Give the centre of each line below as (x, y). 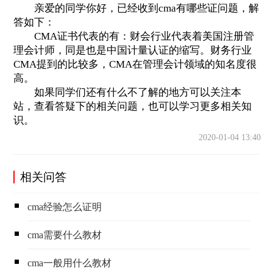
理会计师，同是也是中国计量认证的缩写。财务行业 (132, 50)
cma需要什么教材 (65, 235)
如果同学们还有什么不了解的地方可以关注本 (127, 92)
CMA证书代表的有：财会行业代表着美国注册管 (133, 36)
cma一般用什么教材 (70, 263)
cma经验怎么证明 (65, 207)
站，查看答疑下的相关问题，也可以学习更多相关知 (132, 106)
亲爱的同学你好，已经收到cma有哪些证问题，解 (136, 8)
